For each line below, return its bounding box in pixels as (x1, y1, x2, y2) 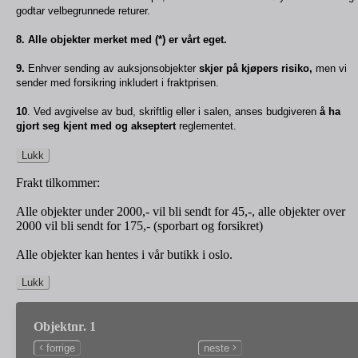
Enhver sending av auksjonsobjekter (28, 62, 199, 74)
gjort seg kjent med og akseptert (16, 120, 179, 132)
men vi (316, 62, 347, 74)
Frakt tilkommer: (16, 176, 100, 189)
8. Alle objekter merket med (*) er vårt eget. (16, 34, 227, 46)
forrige (46, 342, 75, 354)
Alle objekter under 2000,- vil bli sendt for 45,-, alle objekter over (16, 205, 345, 218)
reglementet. (179, 120, 237, 132)
